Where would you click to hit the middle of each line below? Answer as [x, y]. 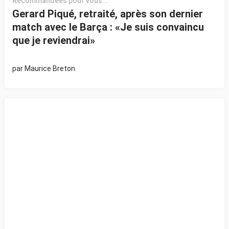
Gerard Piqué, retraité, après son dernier [107, 14]
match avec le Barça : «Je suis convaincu [108, 27]
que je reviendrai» [53, 40]
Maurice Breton [50, 69]
